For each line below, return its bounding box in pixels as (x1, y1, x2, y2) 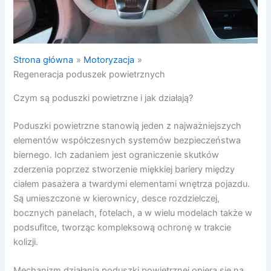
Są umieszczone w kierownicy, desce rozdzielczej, (13, 192, 220, 204)
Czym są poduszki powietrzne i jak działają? (13, 92, 194, 103)
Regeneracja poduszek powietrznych (13, 69, 166, 80)
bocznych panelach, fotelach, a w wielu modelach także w (13, 207, 253, 218)
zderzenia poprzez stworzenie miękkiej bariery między (13, 163, 235, 175)
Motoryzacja (83, 54, 135, 66)
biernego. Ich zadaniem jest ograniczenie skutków (13, 149, 220, 160)
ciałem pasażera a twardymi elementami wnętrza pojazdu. (13, 178, 250, 189)
